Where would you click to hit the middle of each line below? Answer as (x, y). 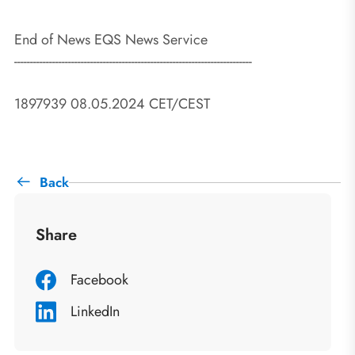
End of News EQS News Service (111, 39)
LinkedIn (95, 312)
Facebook (99, 280)
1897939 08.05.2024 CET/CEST (112, 103)
